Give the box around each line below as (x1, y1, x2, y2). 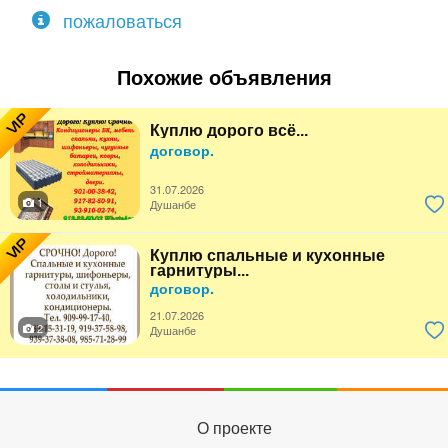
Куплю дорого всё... (150, 122, 308, 139)
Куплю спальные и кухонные (150, 247, 385, 264)
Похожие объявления (116, 67, 332, 89)
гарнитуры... (150, 262, 249, 279)
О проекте (196, 420, 272, 437)
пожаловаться (58, 7, 182, 33)
